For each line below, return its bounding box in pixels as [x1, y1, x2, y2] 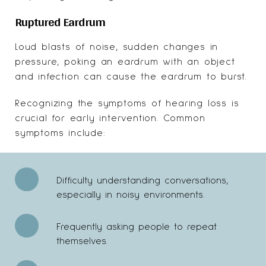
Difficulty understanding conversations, [56, 175, 228, 185]
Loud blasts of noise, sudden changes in [15, 42, 218, 52]
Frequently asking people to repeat [56, 221, 217, 232]
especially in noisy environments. [56, 189, 204, 199]
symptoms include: [15, 128, 106, 138]
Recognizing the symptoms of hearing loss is [15, 98, 239, 108]
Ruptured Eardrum [15, 9, 105, 33]
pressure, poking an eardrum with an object [15, 56, 235, 66]
